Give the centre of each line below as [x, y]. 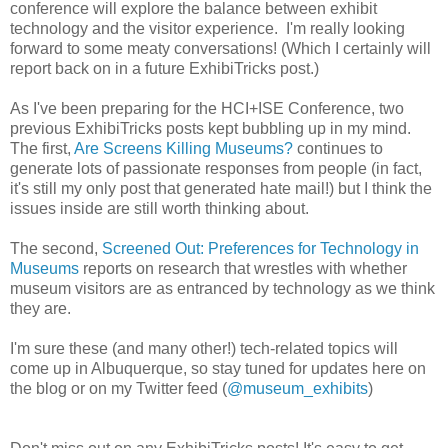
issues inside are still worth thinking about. [159, 208]
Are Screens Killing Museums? [183, 148]
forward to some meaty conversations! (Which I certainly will [220, 48]
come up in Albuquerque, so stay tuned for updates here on [218, 368]
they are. [40, 308]
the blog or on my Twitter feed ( [118, 388]
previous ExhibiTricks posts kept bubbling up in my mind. [212, 128]
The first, [42, 148]
